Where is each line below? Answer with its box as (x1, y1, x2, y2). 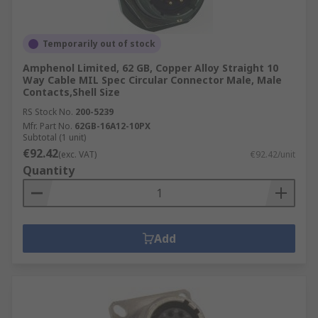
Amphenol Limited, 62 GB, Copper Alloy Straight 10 (23, 61, 278, 75)
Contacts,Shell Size (23, 85, 120, 99)
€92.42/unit (251, 148, 295, 160)
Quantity (23, 163, 75, 178)
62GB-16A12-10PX (75, 120, 150, 132)
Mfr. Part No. (23, 120, 72, 132)
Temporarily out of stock (43, 38, 155, 50)
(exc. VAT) (58, 148, 97, 160)
